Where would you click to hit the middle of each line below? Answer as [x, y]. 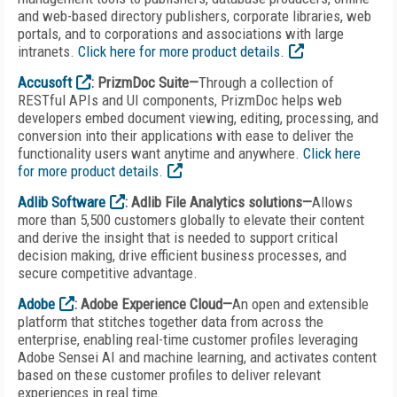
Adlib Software [62, 202]
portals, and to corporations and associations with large [181, 34]
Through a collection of [266, 82]
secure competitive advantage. [108, 273]
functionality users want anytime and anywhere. [160, 153]
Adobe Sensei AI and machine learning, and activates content [197, 357]
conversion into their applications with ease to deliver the [186, 136]
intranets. [46, 51]
